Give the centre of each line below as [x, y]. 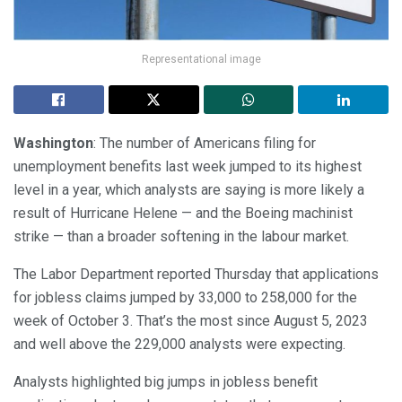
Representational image [201, 60]
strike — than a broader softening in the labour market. [181, 237]
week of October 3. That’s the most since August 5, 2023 [191, 321]
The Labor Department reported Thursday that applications [196, 275]
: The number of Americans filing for [205, 144]
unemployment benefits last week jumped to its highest [188, 167]
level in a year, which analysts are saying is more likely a [189, 190]
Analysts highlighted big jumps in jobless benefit [166, 382]
